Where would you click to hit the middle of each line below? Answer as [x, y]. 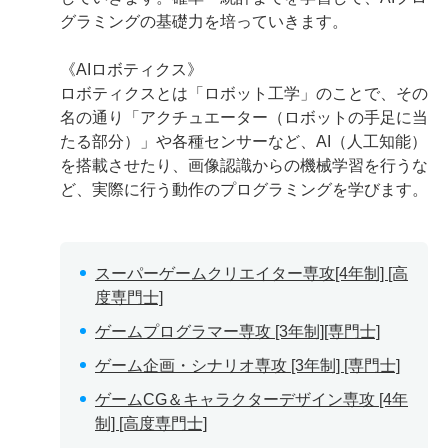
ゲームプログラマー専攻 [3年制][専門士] [237, 331]
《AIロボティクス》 [131, 69]
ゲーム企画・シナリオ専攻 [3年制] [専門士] [247, 365]
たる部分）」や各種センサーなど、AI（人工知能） [243, 141]
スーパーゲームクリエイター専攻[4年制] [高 [251, 273]
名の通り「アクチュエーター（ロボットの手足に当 [244, 117]
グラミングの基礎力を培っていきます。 [204, 21]
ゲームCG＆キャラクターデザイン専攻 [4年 [251, 399]
